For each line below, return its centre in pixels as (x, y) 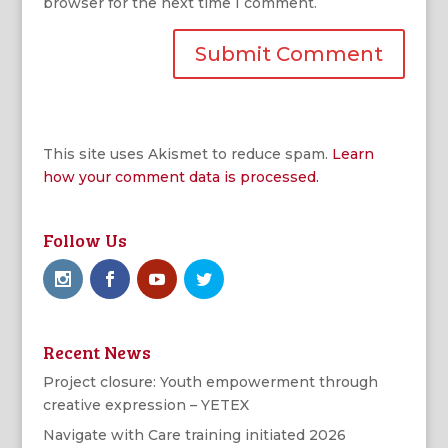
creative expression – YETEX (145, 404)
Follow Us (84, 239)
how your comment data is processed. (180, 176)
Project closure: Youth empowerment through (210, 381)
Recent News (96, 351)
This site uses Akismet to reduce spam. (187, 153)
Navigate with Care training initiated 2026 (194, 434)
